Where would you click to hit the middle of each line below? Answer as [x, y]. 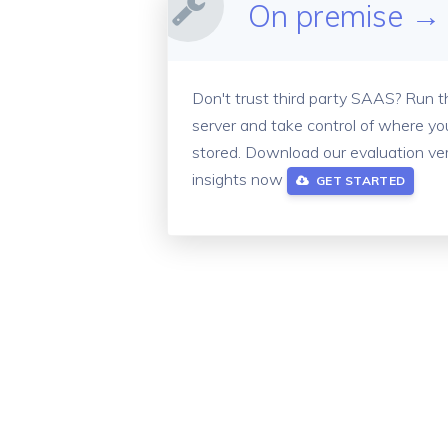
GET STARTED [360, 181]
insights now [239, 179]
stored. [218, 152]
